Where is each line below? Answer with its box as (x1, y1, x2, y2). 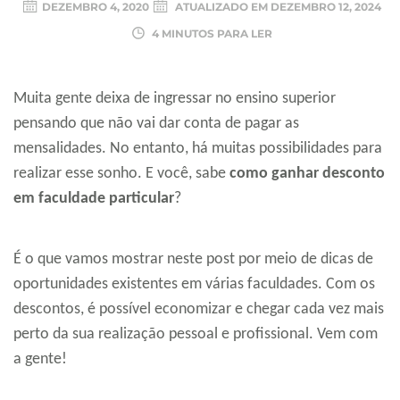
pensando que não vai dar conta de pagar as (13, 115, 299, 133)
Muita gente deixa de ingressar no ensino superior (13, 90, 336, 108)
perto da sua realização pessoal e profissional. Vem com (13, 326, 378, 344)
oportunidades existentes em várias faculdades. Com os (13, 276, 375, 294)
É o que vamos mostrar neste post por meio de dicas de (13, 251, 373, 269)
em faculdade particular (13, 190, 174, 208)
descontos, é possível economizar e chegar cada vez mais (13, 301, 384, 319)
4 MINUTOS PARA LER (149, 27, 272, 41)
